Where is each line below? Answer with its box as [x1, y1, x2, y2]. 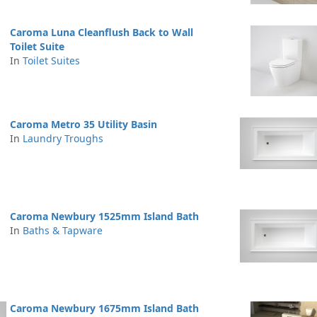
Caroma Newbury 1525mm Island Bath [10, 209, 199, 223]
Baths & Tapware [23, 224, 103, 237]
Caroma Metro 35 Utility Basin [10, 117, 157, 131]
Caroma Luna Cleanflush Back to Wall [10, 25, 193, 39]
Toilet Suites [23, 54, 80, 67]
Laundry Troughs [23, 132, 103, 145]
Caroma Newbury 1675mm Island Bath [10, 301, 199, 315]
